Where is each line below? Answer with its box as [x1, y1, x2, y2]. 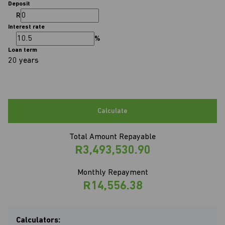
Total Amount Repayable [69, 133, 156, 141]
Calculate [97, 107, 128, 115]
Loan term [8, 47, 37, 53]
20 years [8, 57, 39, 65]
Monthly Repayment [77, 169, 148, 177]
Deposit [8, 1, 30, 7]
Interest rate [8, 24, 45, 30]
